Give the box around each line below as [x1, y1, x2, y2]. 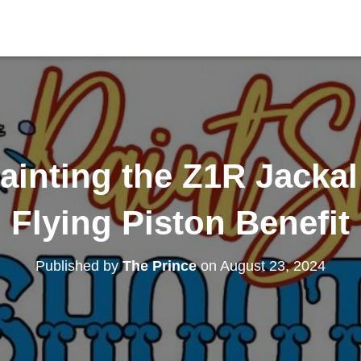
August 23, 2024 [220, 258, 326, 274]
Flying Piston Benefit [11, 204, 350, 242]
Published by [35, 258, 122, 274]
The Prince [122, 258, 197, 274]
